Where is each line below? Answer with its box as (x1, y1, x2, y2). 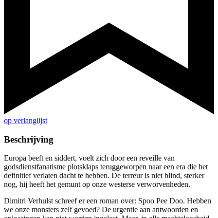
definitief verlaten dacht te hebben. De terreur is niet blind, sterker (4, 171, 204, 180)
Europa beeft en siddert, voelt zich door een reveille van (4, 154, 175, 163)
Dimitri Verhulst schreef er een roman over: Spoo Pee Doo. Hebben (4, 197, 211, 205)
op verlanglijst (4, 116, 47, 125)
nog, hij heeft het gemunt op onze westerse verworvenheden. (4, 180, 190, 189)
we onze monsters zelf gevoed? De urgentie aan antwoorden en (4, 205, 198, 214)
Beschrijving (4, 134, 54, 145)
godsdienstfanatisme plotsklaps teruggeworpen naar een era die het (4, 163, 208, 171)
